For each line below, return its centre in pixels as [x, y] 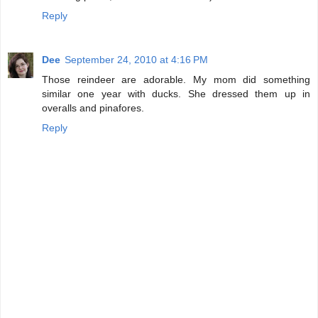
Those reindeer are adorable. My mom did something [176, 80]
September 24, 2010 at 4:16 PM [136, 60]
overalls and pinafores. [93, 108]
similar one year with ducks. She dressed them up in [176, 94]
